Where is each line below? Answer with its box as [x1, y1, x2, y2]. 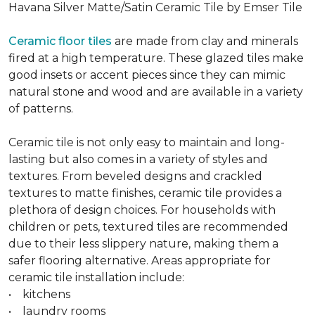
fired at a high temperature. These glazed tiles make [8, 51, 304, 65]
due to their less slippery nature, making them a [8, 237, 278, 251]
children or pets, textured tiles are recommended [8, 220, 288, 234]
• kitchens [8, 288, 70, 302]
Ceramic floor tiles [8, 34, 112, 49]
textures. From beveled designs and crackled [8, 169, 262, 184]
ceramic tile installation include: [8, 271, 184, 285]
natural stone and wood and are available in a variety [8, 85, 303, 99]
